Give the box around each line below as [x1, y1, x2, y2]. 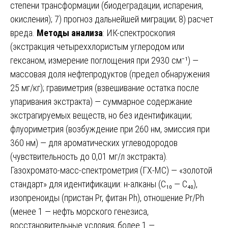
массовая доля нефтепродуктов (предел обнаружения [10, 68, 210, 79]
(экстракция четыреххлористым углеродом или [10, 41, 184, 52]
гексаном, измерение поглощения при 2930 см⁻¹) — [10, 54, 198, 66]
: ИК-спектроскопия [103, 27, 175, 38]
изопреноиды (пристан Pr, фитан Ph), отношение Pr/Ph [10, 192, 204, 203]
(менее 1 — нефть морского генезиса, [10, 206, 149, 217]
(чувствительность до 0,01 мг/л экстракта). [10, 151, 168, 162]
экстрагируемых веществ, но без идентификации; [10, 109, 192, 121]
